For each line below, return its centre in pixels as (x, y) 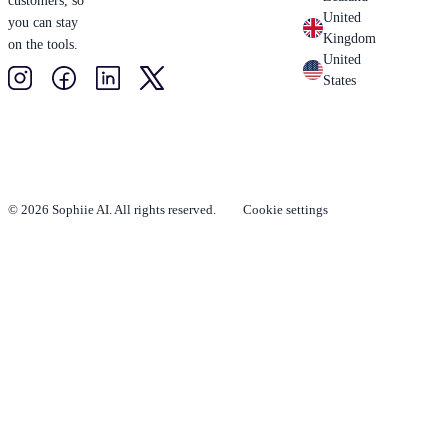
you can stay (43, 22)
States (340, 81)
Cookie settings (285, 209)
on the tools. (43, 44)
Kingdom (350, 39)
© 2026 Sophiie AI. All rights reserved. (112, 209)
